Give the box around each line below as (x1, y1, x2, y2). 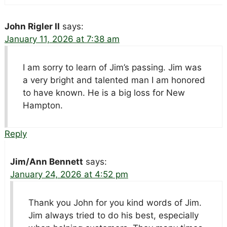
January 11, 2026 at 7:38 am (4, 34, 120, 45)
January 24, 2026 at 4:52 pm (10, 169, 128, 180)
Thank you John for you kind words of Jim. (28, 198, 202, 208)
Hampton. (22, 100, 63, 111)
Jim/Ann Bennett (10, 157, 83, 167)
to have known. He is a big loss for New (22, 88, 185, 98)
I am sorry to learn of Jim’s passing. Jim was (22, 62, 202, 73)
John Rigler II (4, 21, 60, 32)
